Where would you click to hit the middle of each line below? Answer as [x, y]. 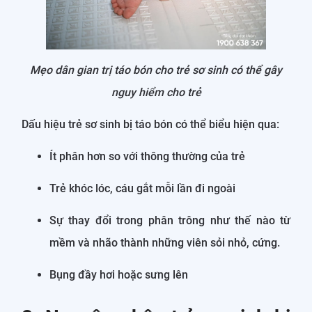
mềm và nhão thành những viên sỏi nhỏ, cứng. [165, 242]
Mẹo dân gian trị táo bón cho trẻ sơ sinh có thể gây [156, 70]
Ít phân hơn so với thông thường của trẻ [147, 156]
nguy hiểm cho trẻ [156, 92]
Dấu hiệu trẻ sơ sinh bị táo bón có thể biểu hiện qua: [150, 124]
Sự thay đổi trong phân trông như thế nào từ [170, 220]
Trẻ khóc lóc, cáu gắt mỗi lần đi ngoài [142, 188]
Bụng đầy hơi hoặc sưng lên [119, 274]
